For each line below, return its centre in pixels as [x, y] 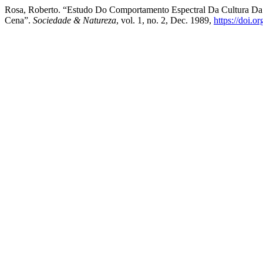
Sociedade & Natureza [75, 20]
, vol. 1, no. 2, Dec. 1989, [165, 20]
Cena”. [19, 20]
